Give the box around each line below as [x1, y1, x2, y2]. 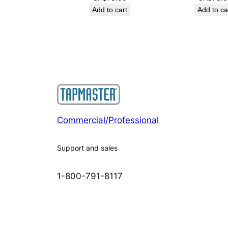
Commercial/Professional [57, 115, 159, 125]
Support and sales [57, 143, 118, 152]
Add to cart [92, 6, 128, 14]
